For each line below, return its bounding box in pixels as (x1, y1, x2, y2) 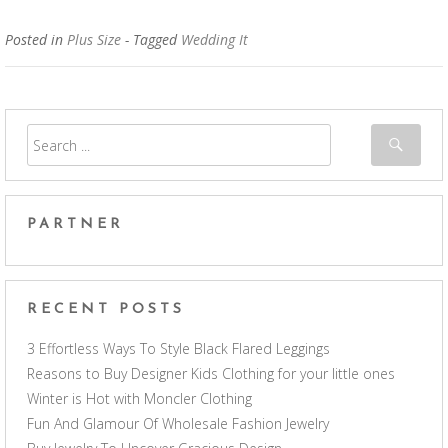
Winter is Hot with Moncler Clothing (27, 389, 252, 409)
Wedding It (181, 30, 248, 49)
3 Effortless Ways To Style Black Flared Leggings (27, 339, 330, 359)
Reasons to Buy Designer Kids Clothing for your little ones (27, 364, 395, 384)
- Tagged (125, 30, 181, 49)
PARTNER (27, 217, 124, 232)
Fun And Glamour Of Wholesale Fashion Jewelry (27, 414, 329, 434)
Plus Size (67, 30, 121, 49)
